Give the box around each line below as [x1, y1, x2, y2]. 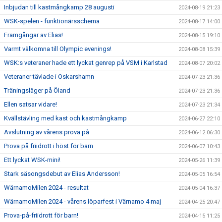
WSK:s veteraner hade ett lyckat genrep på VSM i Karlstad [4, 59, 167, 66]
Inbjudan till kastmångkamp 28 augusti [4, 3, 114, 11]
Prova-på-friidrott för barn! [4, 212, 78, 219]
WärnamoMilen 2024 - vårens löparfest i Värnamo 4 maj [4, 198, 161, 205]
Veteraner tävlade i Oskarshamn [4, 73, 94, 80]
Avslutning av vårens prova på [4, 128, 89, 136]
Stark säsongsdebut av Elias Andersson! [4, 170, 120, 177]
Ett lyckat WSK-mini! [4, 156, 60, 164]
